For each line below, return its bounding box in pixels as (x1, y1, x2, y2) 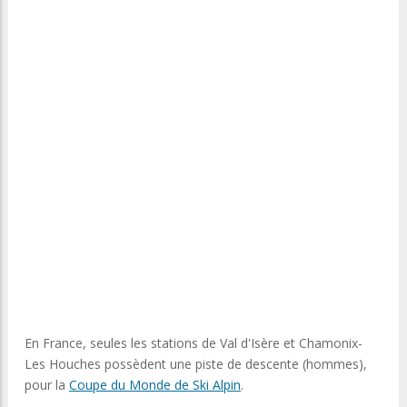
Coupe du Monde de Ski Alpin (69, 376, 241, 393)
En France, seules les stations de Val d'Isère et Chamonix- (25, 334, 362, 352)
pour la (25, 376, 69, 393)
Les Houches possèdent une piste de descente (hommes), (25, 355, 367, 372)
